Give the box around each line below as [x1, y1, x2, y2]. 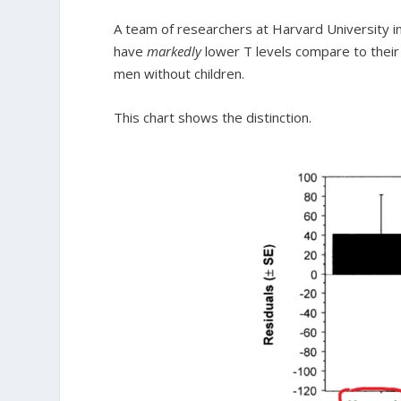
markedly [147, 42, 202, 60]
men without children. [114, 64, 245, 82]
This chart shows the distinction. [114, 108, 312, 126]
